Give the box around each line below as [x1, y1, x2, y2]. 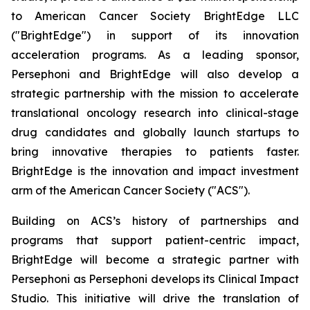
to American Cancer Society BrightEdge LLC [11, 9, 299, 23]
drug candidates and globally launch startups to [11, 125, 299, 139]
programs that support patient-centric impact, [11, 233, 299, 247]
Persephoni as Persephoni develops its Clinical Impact [11, 272, 299, 286]
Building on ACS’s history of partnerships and [11, 214, 299, 228]
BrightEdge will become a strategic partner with [11, 253, 299, 266]
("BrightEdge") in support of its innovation [11, 28, 299, 42]
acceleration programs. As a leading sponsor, [11, 48, 299, 62]
